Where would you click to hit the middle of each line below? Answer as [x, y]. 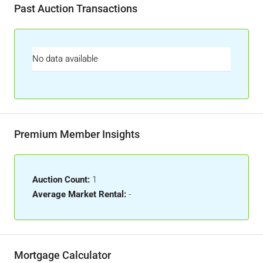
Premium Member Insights [77, 134]
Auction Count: [61, 180]
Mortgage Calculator [63, 255]
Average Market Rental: [79, 194]
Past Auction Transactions [76, 9]
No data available [65, 59]
